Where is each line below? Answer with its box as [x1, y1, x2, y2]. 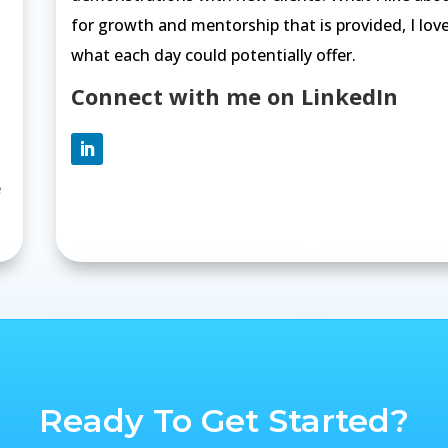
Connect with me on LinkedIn [70, 81, 398, 112]
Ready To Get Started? [39, 400, 409, 440]
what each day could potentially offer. [70, 43, 356, 66]
